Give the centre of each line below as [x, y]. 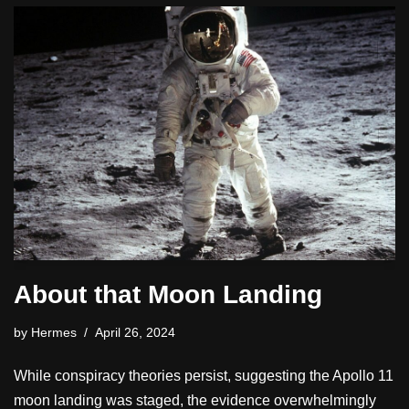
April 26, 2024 [135, 333]
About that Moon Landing [168, 295]
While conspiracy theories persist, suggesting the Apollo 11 [204, 376]
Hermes [54, 333]
